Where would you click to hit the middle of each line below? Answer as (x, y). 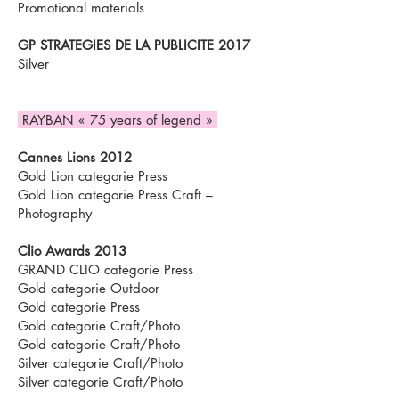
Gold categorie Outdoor (89, 288)
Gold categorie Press (79, 307)
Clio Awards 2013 (72, 251)
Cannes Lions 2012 (75, 157)
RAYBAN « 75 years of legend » (118, 120)
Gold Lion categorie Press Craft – (115, 195)
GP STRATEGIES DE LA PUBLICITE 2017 (134, 45)
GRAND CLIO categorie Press (106, 269)
